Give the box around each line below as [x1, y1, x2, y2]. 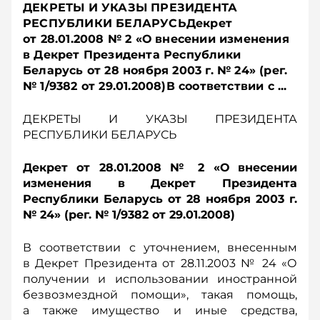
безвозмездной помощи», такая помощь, [23, 288, 297, 301]
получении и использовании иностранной [23, 272, 297, 286]
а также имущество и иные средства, [23, 304, 297, 317]
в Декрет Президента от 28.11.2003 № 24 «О [23, 256, 297, 270]
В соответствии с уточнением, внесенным [23, 241, 297, 254]
